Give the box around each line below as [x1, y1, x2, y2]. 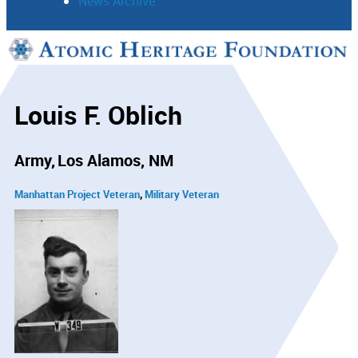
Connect [27, 81, 76, 99]
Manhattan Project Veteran [14, 186, 140, 201]
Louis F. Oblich [14, 97, 182, 133]
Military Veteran [145, 186, 219, 201]
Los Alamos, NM [58, 149, 173, 171]
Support [27, 47, 74, 66]
